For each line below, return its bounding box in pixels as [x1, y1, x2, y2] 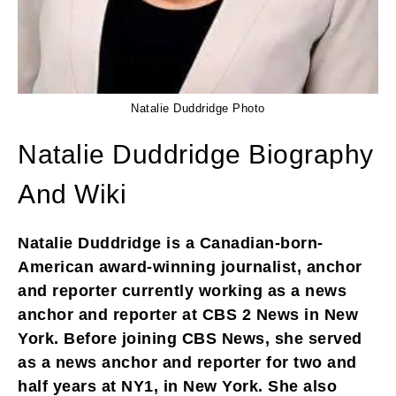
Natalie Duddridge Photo [131, 101, 265, 115]
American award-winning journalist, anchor [18, 257, 362, 276]
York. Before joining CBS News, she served [18, 329, 362, 347]
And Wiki [18, 179, 126, 209]
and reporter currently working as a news [18, 281, 346, 300]
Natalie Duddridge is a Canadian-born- [18, 233, 324, 252]
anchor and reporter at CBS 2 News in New [18, 305, 358, 324]
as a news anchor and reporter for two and [18, 353, 357, 371]
